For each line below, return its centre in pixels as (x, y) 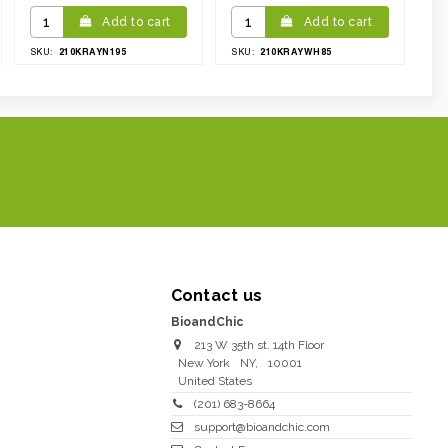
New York (203, 363)
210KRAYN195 (92, 51)
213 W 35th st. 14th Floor (258, 345)
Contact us (216, 295)
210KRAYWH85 (296, 51)
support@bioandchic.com (261, 427)
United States (214, 381)
